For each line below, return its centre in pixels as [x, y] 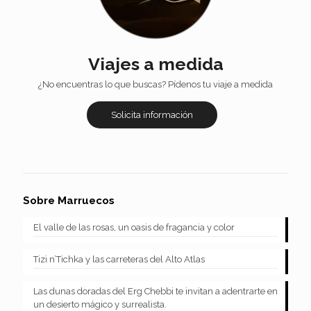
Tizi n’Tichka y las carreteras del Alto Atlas [119, 259]
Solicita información [152, 115]
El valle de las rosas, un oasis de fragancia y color [134, 227]
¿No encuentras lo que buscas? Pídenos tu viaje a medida [155, 84]
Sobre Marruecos [69, 200]
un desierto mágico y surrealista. [100, 304]
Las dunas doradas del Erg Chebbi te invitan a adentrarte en [155, 291]
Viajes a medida [155, 64]
